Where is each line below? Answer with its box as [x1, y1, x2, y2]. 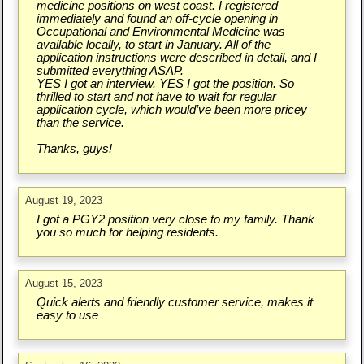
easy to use [36, 308, 98, 322]
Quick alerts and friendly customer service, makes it [36, 295, 313, 309]
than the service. [36, 116, 124, 130]
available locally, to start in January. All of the [36, 38, 271, 52]
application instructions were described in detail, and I [36, 51, 317, 65]
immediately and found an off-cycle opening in [36, 12, 278, 26]
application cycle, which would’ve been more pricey [36, 103, 307, 117]
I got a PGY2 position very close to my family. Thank [36, 212, 314, 226]
